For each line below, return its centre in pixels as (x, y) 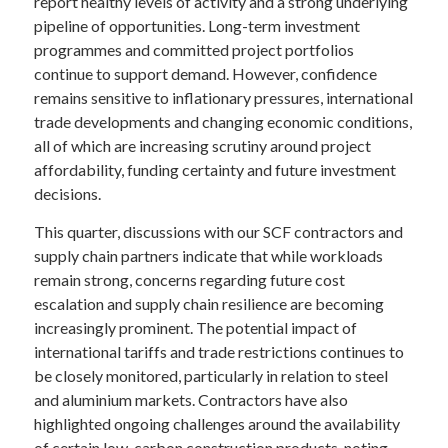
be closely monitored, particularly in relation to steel (210, 375)
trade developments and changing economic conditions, (222, 121)
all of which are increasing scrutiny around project (202, 145)
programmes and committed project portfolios (193, 49)
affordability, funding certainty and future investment (214, 169)
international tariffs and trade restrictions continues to (218, 351)
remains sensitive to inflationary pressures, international (223, 97)
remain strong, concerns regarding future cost (189, 279)
